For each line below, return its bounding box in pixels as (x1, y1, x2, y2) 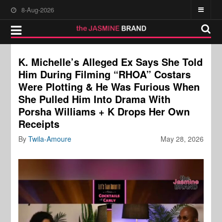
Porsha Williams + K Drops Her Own (18, 104, 190, 118)
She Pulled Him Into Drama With (18, 92, 171, 106)
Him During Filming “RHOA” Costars (18, 67, 191, 81)
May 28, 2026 (160, 134, 204, 144)
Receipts (18, 116, 60, 131)
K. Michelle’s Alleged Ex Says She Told (18, 55, 203, 69)
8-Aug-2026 (21, 5, 55, 14)
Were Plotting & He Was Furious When (18, 79, 200, 94)
